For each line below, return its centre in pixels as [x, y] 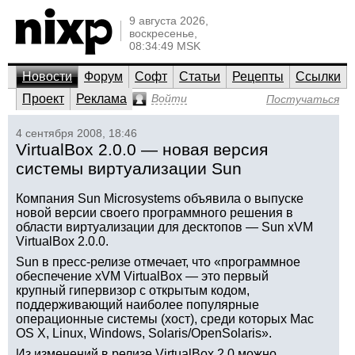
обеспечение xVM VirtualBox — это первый [142, 276]
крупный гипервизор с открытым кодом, [133, 290]
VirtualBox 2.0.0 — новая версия [142, 149]
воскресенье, [163, 33]
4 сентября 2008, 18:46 [76, 133]
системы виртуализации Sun [129, 168]
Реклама [101, 99]
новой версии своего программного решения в [155, 213]
